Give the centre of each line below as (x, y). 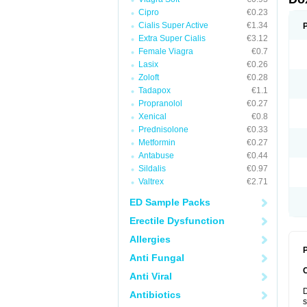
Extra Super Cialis (172, 38)
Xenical (152, 116)
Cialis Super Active (173, 25)
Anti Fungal (157, 258)
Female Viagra (166, 51)
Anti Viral (151, 276)
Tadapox (155, 90)
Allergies (150, 239)
